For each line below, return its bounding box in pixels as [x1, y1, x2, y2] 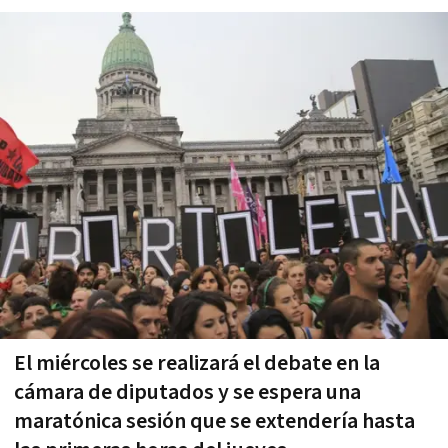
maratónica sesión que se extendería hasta [14, 407, 415, 437]
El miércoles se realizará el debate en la [14, 349, 380, 379]
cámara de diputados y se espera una [14, 378, 361, 408]
